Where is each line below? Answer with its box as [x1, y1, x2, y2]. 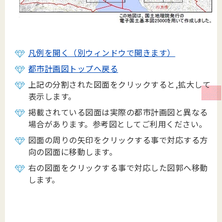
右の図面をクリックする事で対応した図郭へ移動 [28, 162, 208, 174]
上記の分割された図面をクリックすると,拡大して [28, 78, 211, 91]
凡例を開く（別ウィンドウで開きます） [28, 47, 175, 59]
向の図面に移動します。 [28, 146, 117, 158]
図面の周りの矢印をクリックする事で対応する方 [28, 134, 208, 146]
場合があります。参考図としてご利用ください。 [28, 118, 207, 130]
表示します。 [28, 90, 76, 103]
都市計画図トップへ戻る [28, 62, 118, 75]
